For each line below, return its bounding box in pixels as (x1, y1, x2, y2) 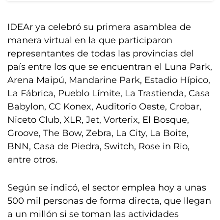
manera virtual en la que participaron (7, 35, 172, 46)
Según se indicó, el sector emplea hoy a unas (7, 182, 206, 193)
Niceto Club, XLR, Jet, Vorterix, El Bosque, (7, 114, 189, 125)
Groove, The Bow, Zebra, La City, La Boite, (7, 128, 189, 138)
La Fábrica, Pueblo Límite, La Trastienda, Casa (7, 88, 210, 99)
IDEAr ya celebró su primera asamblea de (7, 22, 191, 32)
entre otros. (7, 154, 57, 165)
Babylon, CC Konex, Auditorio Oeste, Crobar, (7, 101, 201, 112)
